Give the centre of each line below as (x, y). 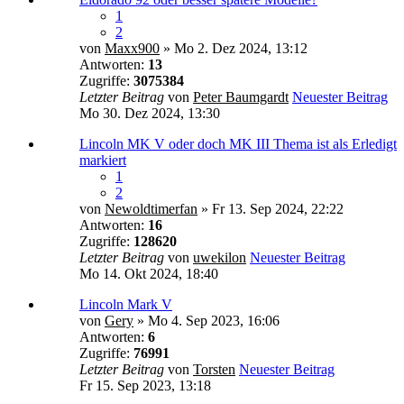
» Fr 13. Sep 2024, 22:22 (271, 208)
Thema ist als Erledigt (335, 143)
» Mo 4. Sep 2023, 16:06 (207, 320)
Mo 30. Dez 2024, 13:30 (150, 113)
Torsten (214, 369)
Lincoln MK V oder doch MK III (176, 143)
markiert (103, 160)
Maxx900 (132, 48)
